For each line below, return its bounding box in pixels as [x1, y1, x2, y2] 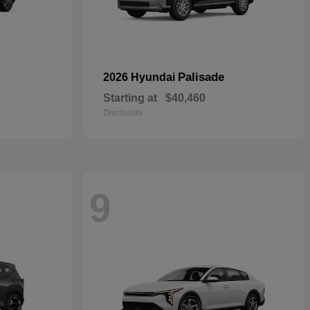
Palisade [178, 71, 224, 84]
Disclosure [103, 108, 143, 118]
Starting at [103, 92, 157, 104]
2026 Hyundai [103, 71, 178, 84]
